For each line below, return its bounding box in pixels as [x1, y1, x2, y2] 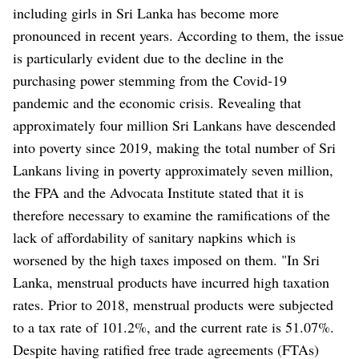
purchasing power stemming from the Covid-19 [13, 71, 287, 91]
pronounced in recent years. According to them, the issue [13, 26, 344, 46]
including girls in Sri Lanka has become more [13, 3, 279, 23]
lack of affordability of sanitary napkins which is [13, 228, 296, 248]
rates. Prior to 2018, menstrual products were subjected [13, 295, 333, 315]
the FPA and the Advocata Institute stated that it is [13, 183, 304, 203]
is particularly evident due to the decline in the [13, 48, 284, 68]
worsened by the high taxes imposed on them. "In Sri [13, 250, 320, 270]
